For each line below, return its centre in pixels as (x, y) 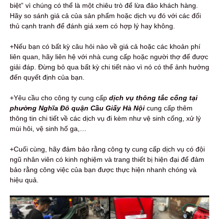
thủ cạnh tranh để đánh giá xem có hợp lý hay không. (92, 26)
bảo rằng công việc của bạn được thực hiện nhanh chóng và (103, 170)
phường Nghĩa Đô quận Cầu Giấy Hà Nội (77, 108)
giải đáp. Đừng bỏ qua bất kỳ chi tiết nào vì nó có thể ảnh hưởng (109, 67)
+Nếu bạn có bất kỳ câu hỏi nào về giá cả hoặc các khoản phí (105, 47)
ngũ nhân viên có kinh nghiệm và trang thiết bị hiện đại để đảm (107, 160)
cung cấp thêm (169, 108)
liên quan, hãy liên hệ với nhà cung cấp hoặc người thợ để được (109, 57)
